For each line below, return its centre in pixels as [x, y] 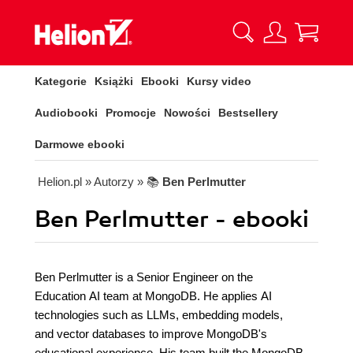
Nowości [187, 113]
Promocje [131, 113]
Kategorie [61, 81]
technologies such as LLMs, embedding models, [159, 315]
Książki [114, 81]
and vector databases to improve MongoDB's [151, 334]
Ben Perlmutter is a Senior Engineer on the [144, 277]
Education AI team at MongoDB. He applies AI [153, 296]
